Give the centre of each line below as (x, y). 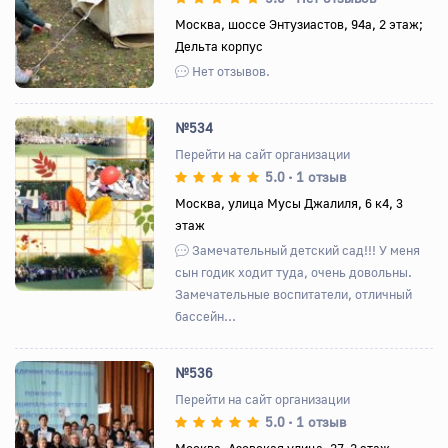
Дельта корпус (219, 45)
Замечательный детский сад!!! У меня (305, 249)
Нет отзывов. (230, 70)
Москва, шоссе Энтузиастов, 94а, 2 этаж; (299, 23)
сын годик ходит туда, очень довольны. (294, 271)
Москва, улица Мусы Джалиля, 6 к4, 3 (289, 202)
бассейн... (206, 315)
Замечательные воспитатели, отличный (294, 293)
